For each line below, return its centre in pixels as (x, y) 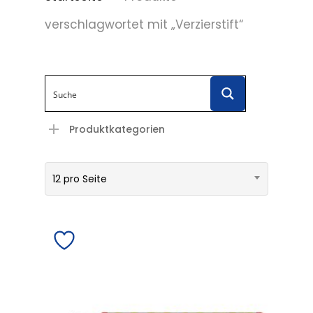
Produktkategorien (117, 129)
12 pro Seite (80, 179)
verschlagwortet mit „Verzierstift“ (144, 24)
